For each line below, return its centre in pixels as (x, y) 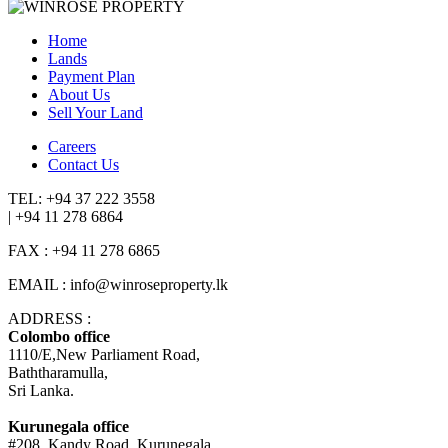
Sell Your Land (95, 112)
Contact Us (83, 164)
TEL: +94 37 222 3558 (81, 198)
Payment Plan (91, 76)
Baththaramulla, (58, 372)
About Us (79, 94)
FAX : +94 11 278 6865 (84, 250)
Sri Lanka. (41, 390)
